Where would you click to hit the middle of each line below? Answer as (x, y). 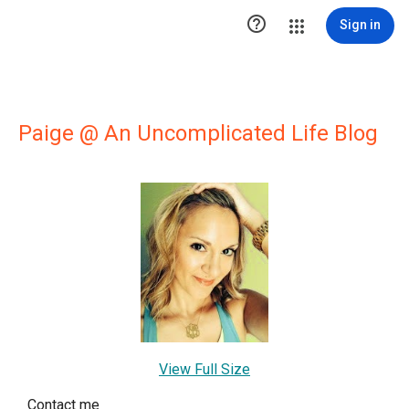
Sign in (360, 25)
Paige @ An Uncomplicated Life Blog (198, 133)
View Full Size (204, 369)
